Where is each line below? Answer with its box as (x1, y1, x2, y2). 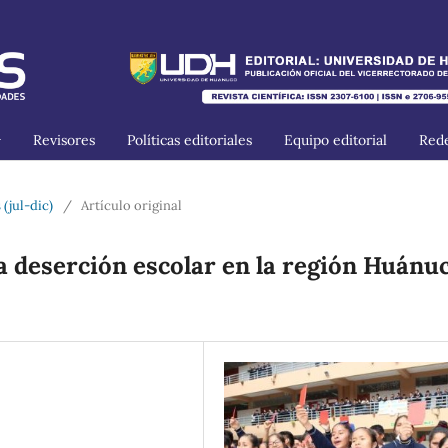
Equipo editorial (284, 130, 387, 149)
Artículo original (81, 196, 182, 214)
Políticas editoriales (127, 130, 252, 149)
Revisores (33, 130, 95, 149)
